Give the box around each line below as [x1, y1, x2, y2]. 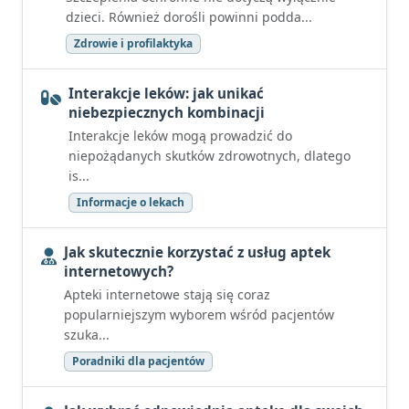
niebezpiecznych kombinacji [68, 103, 265, 121]
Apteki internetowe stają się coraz [64, 286, 270, 303]
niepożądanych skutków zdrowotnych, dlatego [68, 147, 351, 164]
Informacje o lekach [77, 194, 184, 210]
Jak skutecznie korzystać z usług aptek [64, 243, 330, 261]
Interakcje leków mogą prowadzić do [68, 127, 292, 144]
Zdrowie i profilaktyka [74, 36, 193, 51]
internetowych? [64, 262, 173, 280]
